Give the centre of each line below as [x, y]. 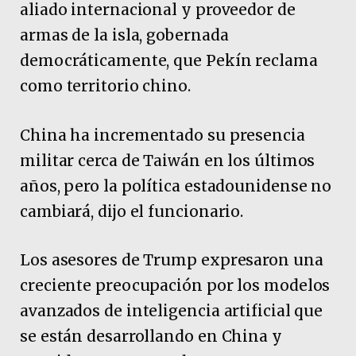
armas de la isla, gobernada [124, 35]
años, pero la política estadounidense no [176, 186]
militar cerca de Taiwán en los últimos [168, 160]
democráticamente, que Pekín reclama [169, 61]
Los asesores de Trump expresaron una [172, 259]
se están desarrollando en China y [151, 336]
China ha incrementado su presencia [163, 135]
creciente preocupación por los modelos [175, 285]
